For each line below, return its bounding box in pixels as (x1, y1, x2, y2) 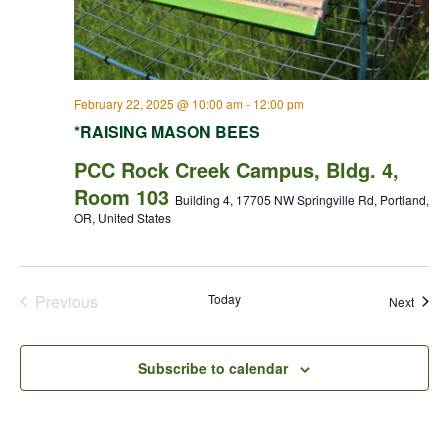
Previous (34, 289, 98, 313)
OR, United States (73, 208, 171, 226)
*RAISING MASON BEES (73, 119, 260, 143)
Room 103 (73, 181, 175, 211)
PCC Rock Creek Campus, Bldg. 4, (73, 154, 399, 184)
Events (65, 310, 114, 334)
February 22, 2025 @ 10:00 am (73, 94, 243, 112)
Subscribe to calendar (138, 357, 288, 378)
